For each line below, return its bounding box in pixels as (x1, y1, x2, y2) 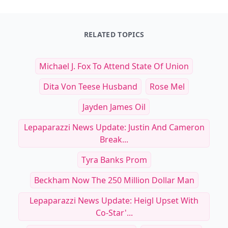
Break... (100, 134, 128, 145)
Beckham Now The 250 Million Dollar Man (34, 175, 194, 186)
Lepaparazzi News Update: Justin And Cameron (23, 122, 205, 133)
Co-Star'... (95, 207, 133, 218)
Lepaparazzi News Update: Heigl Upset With (30, 195, 198, 206)
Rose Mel (150, 81, 185, 92)
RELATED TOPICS (83, 30, 145, 39)
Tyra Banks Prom (81, 154, 147, 165)
